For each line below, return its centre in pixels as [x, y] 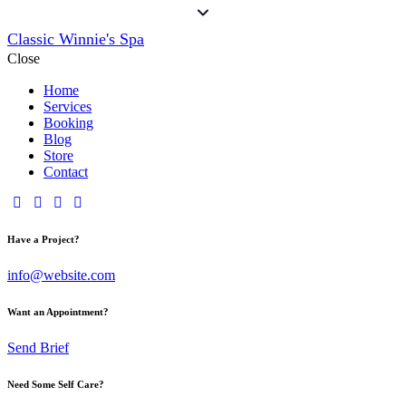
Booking [68, 122]
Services [68, 106]
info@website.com [61, 275]
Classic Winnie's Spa [76, 39]
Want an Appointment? [58, 311]
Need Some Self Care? [56, 384]
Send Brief [38, 347]
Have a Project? [43, 239]
